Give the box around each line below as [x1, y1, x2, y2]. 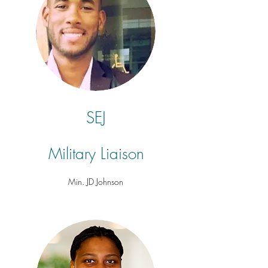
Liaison [100, 144, 144, 164]
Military [48, 144, 100, 164]
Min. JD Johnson [68, 176, 123, 187]
